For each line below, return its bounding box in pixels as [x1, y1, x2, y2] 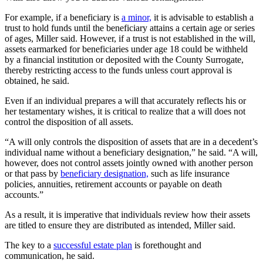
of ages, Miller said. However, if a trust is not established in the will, [5, 33, 255, 44]
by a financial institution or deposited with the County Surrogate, [5, 55, 244, 65]
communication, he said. [5, 251, 95, 261]
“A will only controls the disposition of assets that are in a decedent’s [5, 137, 258, 147]
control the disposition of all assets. [5, 117, 133, 127]
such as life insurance [149, 168, 230, 179]
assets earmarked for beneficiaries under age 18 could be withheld [5, 44, 248, 55]
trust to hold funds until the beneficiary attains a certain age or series [5, 23, 255, 33]
